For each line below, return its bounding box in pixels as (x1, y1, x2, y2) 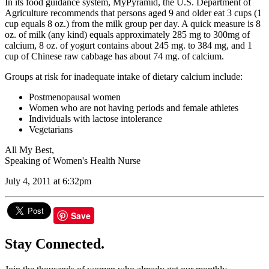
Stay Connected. (5, 236, 104, 252)
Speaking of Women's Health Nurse (5, 156, 141, 166)
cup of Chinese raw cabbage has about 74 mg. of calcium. (5, 51, 224, 62)
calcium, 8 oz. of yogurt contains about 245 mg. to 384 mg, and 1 (5, 40, 252, 51)
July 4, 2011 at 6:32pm (5, 176, 91, 187)
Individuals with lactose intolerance (29, 113, 162, 124)
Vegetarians (29, 124, 73, 135)
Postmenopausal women (29, 92, 121, 103)
